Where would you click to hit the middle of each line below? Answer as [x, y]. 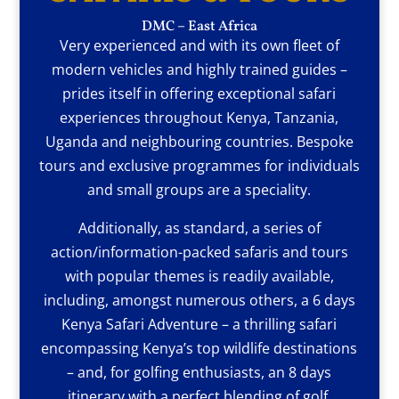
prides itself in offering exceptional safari [199, 93]
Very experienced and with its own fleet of [199, 45]
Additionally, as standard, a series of [199, 228]
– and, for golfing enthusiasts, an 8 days [199, 372]
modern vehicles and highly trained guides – [199, 69]
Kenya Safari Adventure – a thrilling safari [199, 324]
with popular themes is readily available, [199, 276]
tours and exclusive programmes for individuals [199, 165]
